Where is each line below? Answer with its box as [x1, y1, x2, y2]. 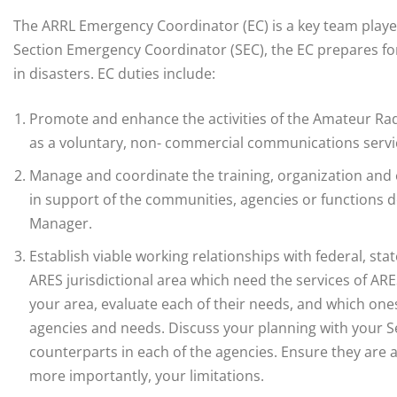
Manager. [29, 214, 92, 234]
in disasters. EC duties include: [13, 64, 215, 84]
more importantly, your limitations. [29, 366, 264, 386]
